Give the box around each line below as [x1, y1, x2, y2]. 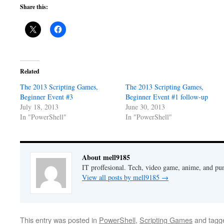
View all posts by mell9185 [82, 172, 161, 182]
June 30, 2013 [125, 102, 165, 111]
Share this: [20, 2, 48, 11]
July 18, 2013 [20, 102, 58, 111]
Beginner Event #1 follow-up [125, 92, 208, 101]
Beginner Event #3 [20, 92, 73, 101]
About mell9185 [82, 152, 130, 162]
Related [20, 67, 39, 75]
